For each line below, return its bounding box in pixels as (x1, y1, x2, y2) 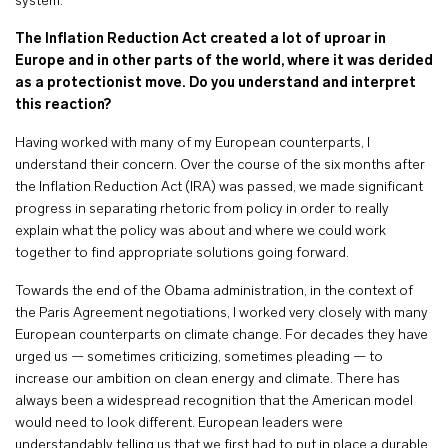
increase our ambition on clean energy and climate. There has (15, 372, 400, 387)
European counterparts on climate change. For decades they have (15, 328, 428, 343)
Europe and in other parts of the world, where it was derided (15, 54, 433, 69)
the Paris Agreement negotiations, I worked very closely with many (15, 306, 428, 321)
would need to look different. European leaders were (15, 416, 343, 431)
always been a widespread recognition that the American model (15, 394, 413, 409)
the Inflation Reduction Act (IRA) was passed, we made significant (15, 180, 423, 195)
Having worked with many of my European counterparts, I (15, 136, 370, 151)
